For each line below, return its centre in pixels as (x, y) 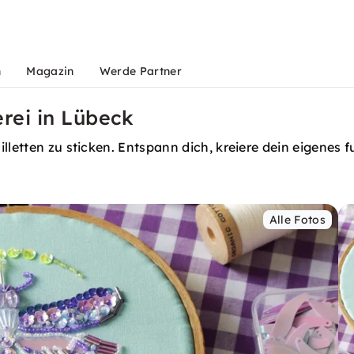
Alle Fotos (297, 220)
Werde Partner (140, 71)
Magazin (50, 71)
